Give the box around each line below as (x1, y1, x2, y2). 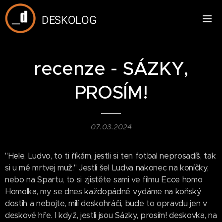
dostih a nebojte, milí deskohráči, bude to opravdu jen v (5, 198, 207, 209)
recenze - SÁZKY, (34, 57, 188, 80)
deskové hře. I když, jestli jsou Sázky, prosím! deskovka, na (5, 210, 217, 221)
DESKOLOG (42, 13, 97, 26)
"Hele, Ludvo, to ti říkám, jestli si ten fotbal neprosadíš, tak (5, 151, 216, 161)
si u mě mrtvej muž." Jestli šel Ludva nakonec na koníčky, (5, 163, 209, 173)
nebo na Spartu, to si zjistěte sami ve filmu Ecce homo (5, 174, 203, 185)
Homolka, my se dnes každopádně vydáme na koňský (5, 186, 202, 197)
